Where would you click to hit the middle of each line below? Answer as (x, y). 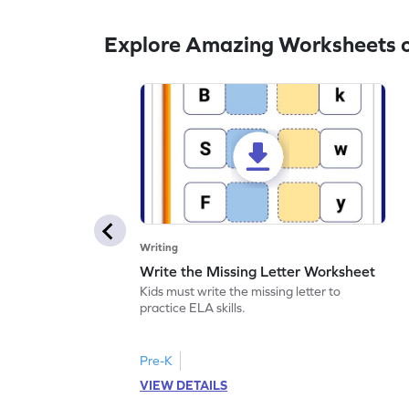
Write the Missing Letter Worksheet (258, 272)
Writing (159, 248)
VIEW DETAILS (184, 386)
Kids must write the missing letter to (241, 292)
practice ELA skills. (193, 308)
